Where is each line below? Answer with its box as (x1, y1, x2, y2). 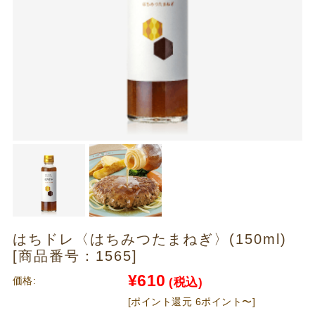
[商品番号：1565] (12, 248, 138, 264)
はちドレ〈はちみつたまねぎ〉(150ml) (12, 231, 287, 247)
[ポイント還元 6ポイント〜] (127, 296, 256, 308)
